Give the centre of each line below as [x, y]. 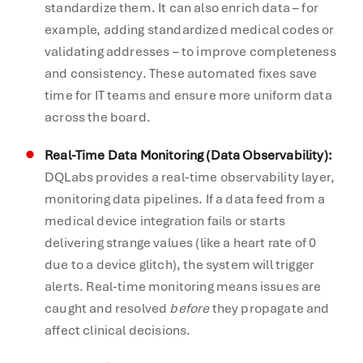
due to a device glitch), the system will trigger [180, 264]
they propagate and [269, 308]
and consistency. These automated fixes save [181, 73]
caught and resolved [107, 308]
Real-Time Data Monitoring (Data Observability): [188, 155]
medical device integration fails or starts [165, 220]
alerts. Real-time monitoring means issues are [183, 286]
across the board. [98, 117]
